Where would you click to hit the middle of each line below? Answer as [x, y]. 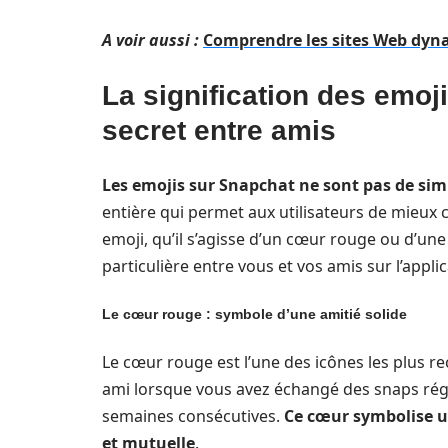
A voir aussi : [150, 40]
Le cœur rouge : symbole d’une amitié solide [254, 314]
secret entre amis [219, 130]
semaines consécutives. [193, 416]
